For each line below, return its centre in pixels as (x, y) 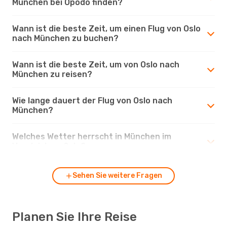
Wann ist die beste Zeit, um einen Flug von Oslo (106, 28)
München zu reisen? (52, 74)
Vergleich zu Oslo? (49, 146)
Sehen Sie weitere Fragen (117, 175)
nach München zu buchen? (65, 38)
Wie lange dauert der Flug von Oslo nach (92, 100)
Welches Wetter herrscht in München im (92, 136)
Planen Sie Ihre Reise (74, 217)
